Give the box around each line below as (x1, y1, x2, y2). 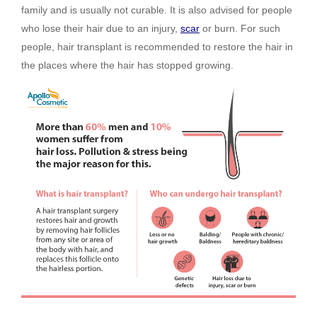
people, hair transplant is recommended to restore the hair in (21, 41, 293, 52)
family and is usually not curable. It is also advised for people (21, 4, 292, 16)
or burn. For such (200, 23, 280, 34)
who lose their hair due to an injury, (21, 23, 180, 34)
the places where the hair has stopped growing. (21, 59, 234, 71)
